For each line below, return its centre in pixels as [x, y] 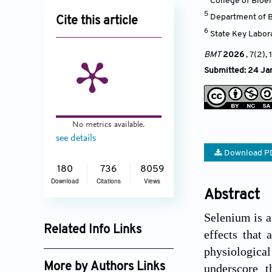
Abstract [232, 195]
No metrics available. [109, 124]
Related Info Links [93, 230]
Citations [108, 181]
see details [76, 138]
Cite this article [97, 21]
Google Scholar [83, 250]
